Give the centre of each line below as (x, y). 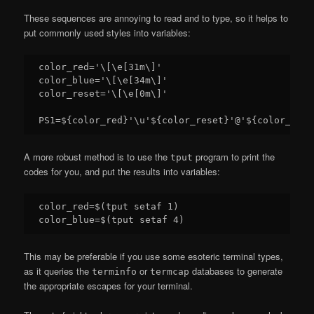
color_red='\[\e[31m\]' (101, 67)
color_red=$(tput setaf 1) (109, 207)
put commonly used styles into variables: (108, 32)
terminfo (115, 272)
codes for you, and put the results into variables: (122, 172)
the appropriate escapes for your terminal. (109, 286)
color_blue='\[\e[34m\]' (103, 81)
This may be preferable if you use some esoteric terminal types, (154, 257)
